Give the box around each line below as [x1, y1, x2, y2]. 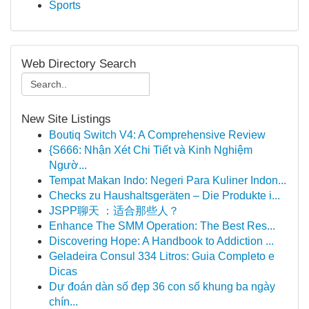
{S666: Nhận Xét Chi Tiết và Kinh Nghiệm [49, 144, 252, 156]
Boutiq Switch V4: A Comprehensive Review [49, 129, 266, 141]
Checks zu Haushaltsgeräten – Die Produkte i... [49, 190, 280, 201]
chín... [49, 296, 78, 308]
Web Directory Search [21, 57, 136, 70]
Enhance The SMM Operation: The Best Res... [49, 220, 275, 232]
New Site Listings [21, 112, 111, 126]
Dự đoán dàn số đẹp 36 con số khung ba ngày [49, 281, 275, 292]
